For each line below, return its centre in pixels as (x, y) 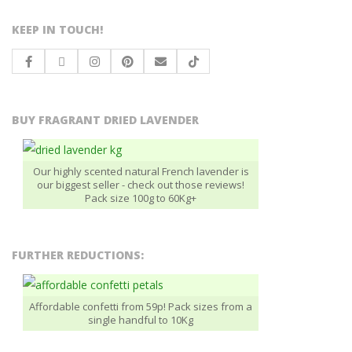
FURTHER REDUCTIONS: (78, 255)
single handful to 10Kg (141, 320)
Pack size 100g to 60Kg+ (141, 198)
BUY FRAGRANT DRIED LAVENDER (105, 120)
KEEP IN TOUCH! (57, 29)
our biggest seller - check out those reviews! (141, 185)
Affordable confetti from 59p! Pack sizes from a (141, 306)
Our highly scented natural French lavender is (141, 171)
